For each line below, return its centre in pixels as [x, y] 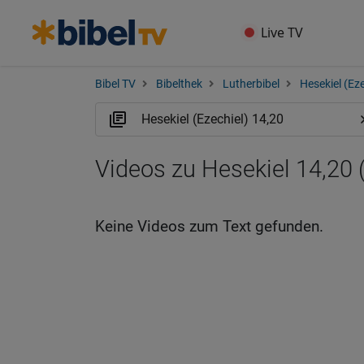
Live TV [282, 32]
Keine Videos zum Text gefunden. [209, 226]
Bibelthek [179, 84]
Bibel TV [115, 84]
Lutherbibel [251, 84]
